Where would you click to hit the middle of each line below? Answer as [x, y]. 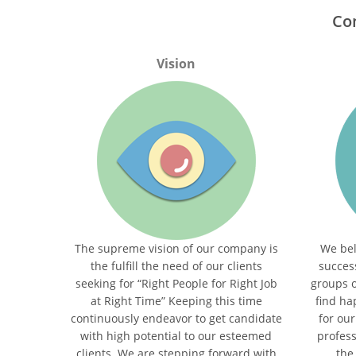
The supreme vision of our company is [176, 248]
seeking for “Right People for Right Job [176, 283]
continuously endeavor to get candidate [176, 318]
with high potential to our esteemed [176, 336]
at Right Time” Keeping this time [176, 301]
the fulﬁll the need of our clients [176, 266]
